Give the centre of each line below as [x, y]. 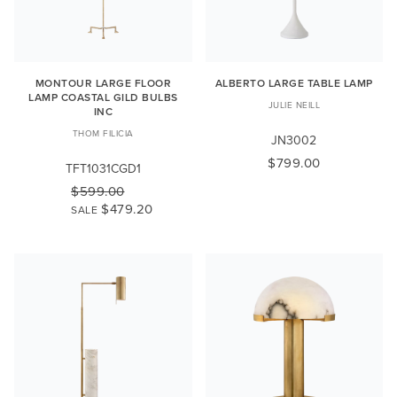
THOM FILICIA [103, 133]
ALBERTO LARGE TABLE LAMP [294, 83]
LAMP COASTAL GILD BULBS [103, 97]
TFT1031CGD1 [103, 169]
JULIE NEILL [294, 105]
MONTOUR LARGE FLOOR [103, 83]
